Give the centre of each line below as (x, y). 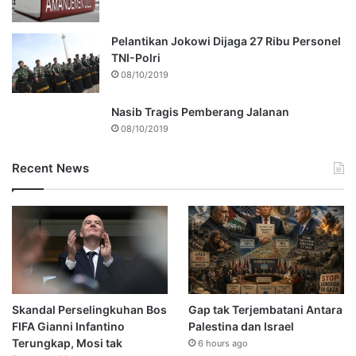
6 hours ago (222, 344)
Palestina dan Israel (241, 327)
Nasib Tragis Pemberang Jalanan (200, 112)
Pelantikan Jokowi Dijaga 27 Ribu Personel (226, 41)
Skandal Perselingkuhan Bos (89, 310)
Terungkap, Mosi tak (67, 343)
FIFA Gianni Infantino (68, 327)
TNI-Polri (136, 58)
